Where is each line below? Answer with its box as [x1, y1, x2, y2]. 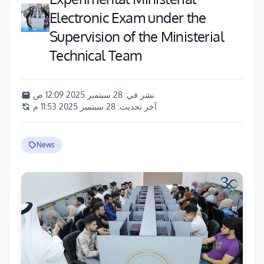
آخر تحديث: [115, 101, 157, 111]
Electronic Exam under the [49, 8, 206, 27]
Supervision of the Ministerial [49, 27, 224, 45]
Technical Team [49, 46, 142, 64]
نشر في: [123, 90, 154, 100]
